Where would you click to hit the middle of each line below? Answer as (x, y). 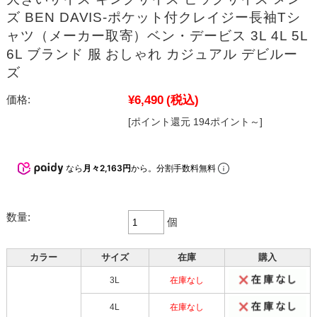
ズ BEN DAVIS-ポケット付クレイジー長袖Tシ (153, 18)
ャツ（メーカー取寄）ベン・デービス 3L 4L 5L (157, 36)
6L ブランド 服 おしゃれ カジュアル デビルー (152, 54)
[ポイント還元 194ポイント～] (195, 122)
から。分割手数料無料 (174, 168)
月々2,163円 (106, 168)
